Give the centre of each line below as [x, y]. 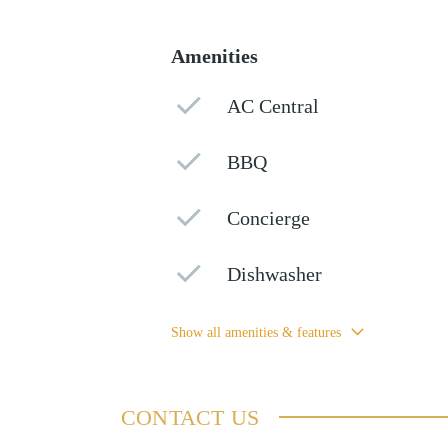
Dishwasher [275, 274]
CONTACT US [189, 417]
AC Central [273, 106]
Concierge [269, 218]
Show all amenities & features [255, 332]
